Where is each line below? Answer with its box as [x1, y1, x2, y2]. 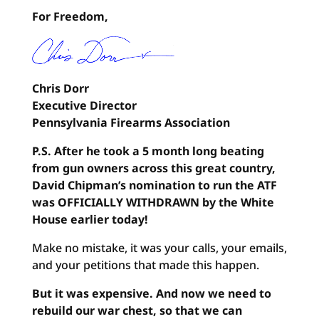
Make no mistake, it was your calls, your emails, [31, 240, 287, 256]
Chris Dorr [31, 80, 89, 96]
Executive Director [31, 98, 137, 113]
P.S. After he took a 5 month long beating [31, 143, 264, 159]
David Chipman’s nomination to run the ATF [31, 177, 277, 193]
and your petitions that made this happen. [31, 257, 259, 273]
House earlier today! [31, 211, 148, 227]
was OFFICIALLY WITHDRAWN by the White [31, 194, 274, 210]
